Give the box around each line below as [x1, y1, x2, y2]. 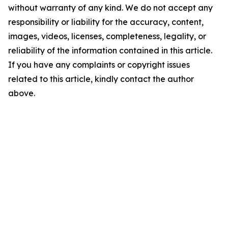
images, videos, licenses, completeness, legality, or [8, 31, 206, 41]
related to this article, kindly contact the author [8, 74, 194, 84]
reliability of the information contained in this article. [8, 45, 212, 55]
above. [8, 88, 35, 98]
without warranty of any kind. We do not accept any [8, 3, 213, 13]
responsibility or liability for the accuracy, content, [8, 17, 204, 27]
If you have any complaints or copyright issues [8, 60, 190, 70]
